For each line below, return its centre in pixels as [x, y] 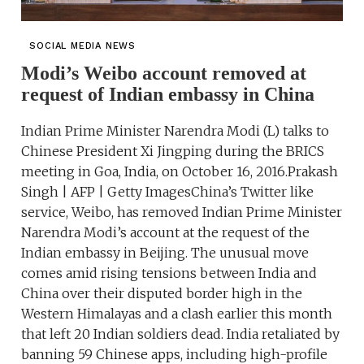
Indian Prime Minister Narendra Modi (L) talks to [175, 131]
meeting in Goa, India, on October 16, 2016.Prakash [180, 172]
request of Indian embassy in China [168, 95]
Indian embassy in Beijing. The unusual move [165, 253]
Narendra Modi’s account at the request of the [166, 233]
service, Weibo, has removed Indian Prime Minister [182, 212]
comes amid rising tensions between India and [169, 273]
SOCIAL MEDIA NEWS [83, 46]
